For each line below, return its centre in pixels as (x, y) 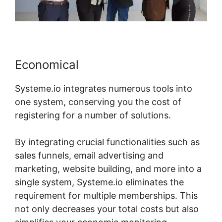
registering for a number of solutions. (93, 115)
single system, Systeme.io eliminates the (99, 182)
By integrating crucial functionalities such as (107, 142)
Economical (47, 65)
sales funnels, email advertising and (89, 156)
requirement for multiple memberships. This (106, 196)
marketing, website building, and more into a (108, 169)
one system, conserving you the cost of (98, 102)
